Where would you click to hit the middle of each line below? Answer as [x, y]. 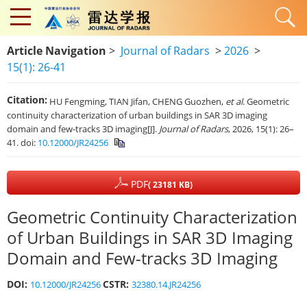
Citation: [27, 100]
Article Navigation [57, 51]
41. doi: [22, 142]
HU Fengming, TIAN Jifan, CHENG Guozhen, [137, 101]
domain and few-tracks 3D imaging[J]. [83, 128]
